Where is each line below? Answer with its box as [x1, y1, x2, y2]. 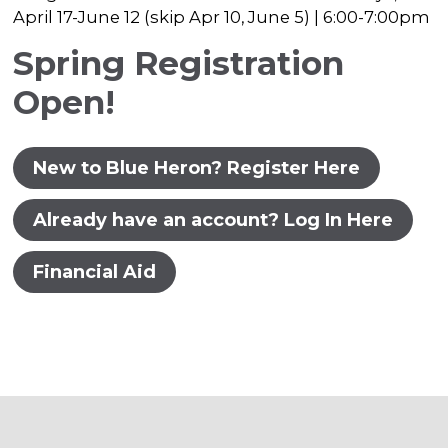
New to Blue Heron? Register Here [33, 155, 361, 179]
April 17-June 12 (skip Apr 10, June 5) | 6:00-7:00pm [13, 6, 431, 27]
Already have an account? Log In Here [33, 207, 394, 231]
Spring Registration [13, 42, 345, 83]
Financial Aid [33, 259, 157, 283]
